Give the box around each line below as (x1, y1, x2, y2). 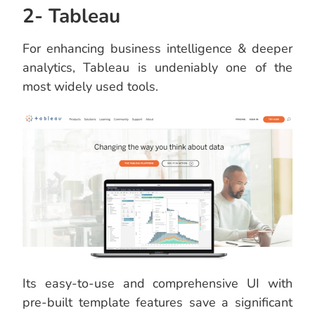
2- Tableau (22, 3, 120, 30)
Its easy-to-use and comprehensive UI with (22, 275, 292, 292)
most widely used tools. (22, 78, 158, 96)
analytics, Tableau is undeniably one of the (22, 59, 292, 77)
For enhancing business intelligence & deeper (22, 40, 292, 58)
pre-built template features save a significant (22, 294, 292, 311)
